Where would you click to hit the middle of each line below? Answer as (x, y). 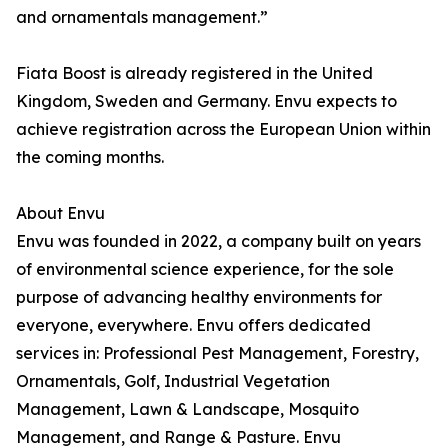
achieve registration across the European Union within (223, 129)
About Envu (60, 213)
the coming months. (90, 157)
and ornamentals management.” (142, 17)
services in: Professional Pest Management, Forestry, (217, 353)
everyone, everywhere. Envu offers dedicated (193, 325)
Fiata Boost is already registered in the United (194, 73)
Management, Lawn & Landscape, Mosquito (187, 409)
